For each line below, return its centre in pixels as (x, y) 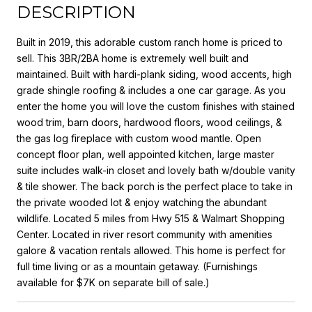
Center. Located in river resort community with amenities (145, 234)
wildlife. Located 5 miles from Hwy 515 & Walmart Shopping (151, 218)
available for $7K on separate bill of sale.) (113, 282)
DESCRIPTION (76, 12)
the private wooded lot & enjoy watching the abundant (142, 202)
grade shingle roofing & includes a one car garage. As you (151, 90)
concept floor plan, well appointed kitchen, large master (146, 154)
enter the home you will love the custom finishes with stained (156, 106)
